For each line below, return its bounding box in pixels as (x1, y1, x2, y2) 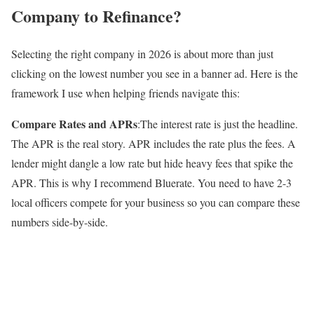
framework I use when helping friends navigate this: (11, 86, 240, 101)
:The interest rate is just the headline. (137, 116, 298, 132)
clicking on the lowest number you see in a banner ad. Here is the (11, 66, 298, 81)
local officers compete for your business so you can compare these (11, 195, 300, 210)
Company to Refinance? (11, 3, 182, 28)
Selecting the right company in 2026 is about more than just (11, 46, 273, 62)
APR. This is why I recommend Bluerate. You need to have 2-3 (11, 175, 292, 191)
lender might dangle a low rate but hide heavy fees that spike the (11, 156, 293, 171)
